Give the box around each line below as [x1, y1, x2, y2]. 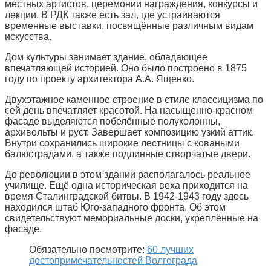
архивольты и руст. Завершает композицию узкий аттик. [5, 126, 254, 137]
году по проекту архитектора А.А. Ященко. [5, 73, 194, 84]
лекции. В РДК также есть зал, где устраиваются [5, 9, 220, 20]
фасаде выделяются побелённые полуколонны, [5, 116, 220, 126]
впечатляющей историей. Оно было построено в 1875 [5, 62, 247, 73]
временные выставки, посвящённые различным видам [5, 20, 253, 31]
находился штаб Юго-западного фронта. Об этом [5, 201, 226, 212]
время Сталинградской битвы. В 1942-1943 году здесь [5, 191, 249, 201]
